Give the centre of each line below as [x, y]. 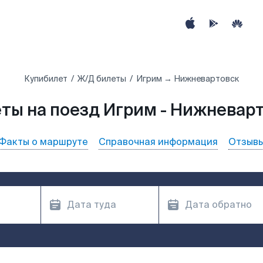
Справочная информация [158, 142]
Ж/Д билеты [102, 79]
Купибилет [46, 79]
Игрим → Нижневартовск [188, 79]
